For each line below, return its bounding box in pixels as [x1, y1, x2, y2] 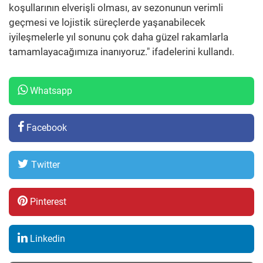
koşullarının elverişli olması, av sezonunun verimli [9, 1, 223, 14]
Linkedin [28, 232, 65, 244]
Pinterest [28, 195, 66, 207]
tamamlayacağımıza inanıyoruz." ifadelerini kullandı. [9, 45, 234, 58]
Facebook [24, 122, 67, 133]
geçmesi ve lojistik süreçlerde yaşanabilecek [9, 16, 205, 28]
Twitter [29, 159, 60, 170]
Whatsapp [28, 85, 72, 96]
